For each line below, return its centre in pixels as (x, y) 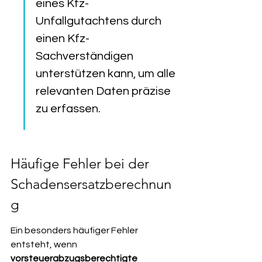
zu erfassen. (68, 109)
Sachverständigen (86, 56)
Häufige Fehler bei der (82, 163)
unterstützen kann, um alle (107, 74)
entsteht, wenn (45, 244)
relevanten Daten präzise (104, 91)
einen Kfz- (63, 39)
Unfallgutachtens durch (100, 21)
